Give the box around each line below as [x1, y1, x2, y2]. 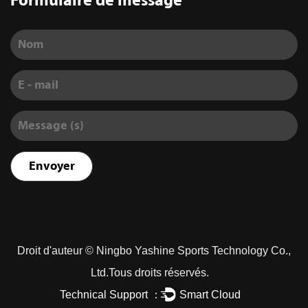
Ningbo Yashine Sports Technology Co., [96, 245, 291, 257]
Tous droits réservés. [109, 267, 217, 279]
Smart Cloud [179, 287, 241, 300]
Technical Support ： [60, 287, 162, 300]
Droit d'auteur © [17, 245, 96, 257]
